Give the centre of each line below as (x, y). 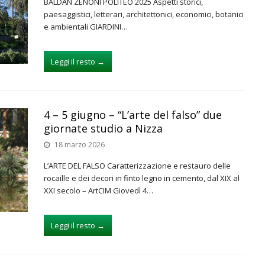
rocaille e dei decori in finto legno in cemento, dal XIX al (142, 178)
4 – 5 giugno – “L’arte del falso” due (133, 115)
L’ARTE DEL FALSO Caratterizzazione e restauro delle (137, 166)
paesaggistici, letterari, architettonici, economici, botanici (144, 14)
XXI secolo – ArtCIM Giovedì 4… (98, 190)
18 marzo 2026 (80, 145)
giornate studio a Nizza (103, 128)
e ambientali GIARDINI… (86, 27)
